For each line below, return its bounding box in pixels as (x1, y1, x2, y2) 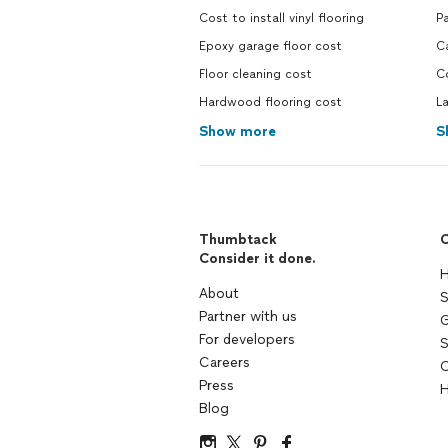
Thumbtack (199, 231, 277, 248)
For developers (199, 331, 295, 348)
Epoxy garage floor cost (199, 39, 342, 53)
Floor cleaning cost (199, 67, 312, 81)
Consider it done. (199, 250, 316, 267)
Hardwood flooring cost (199, 95, 342, 109)
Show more (199, 123, 276, 140)
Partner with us (199, 308, 297, 325)
